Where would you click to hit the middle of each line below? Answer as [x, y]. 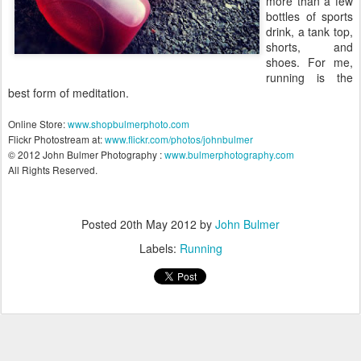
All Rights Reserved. [53, 170]
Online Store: [38, 124]
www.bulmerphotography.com [229, 154]
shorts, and [309, 47]
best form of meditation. [68, 93]
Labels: [159, 248]
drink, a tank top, [309, 31]
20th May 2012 [158, 224]
